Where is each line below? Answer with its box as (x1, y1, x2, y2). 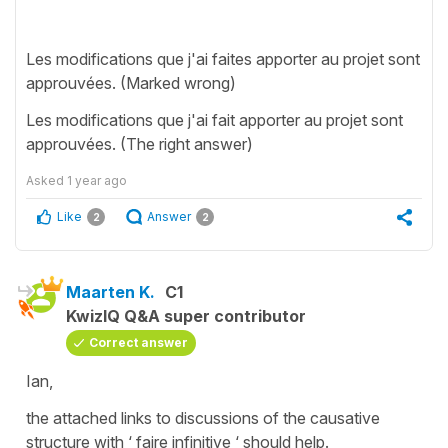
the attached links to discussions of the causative (26, 407, 380, 428)
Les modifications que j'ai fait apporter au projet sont (26, 109, 403, 130)
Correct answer (89, 334, 188, 350)
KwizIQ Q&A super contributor (66, 305, 306, 326)
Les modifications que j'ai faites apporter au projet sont (26, 48, 420, 69)
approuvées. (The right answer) (26, 133, 253, 154)
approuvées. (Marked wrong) (26, 72, 236, 93)
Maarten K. (66, 281, 155, 302)
